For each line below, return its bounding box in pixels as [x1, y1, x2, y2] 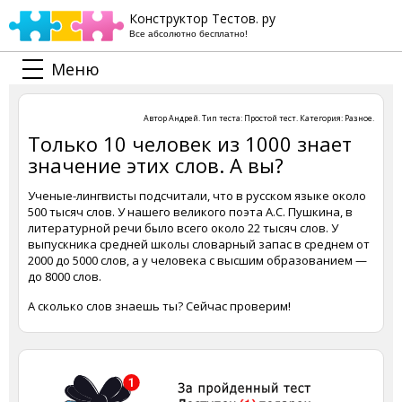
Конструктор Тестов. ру [129, 10, 275, 27]
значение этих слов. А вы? [28, 152, 284, 179]
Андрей [169, 112, 198, 124]
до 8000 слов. [28, 268, 101, 284]
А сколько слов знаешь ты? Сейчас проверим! [28, 298, 291, 314]
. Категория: [296, 112, 345, 124]
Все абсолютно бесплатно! [129, 29, 248, 39]
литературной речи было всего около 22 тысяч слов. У [28, 220, 338, 236]
